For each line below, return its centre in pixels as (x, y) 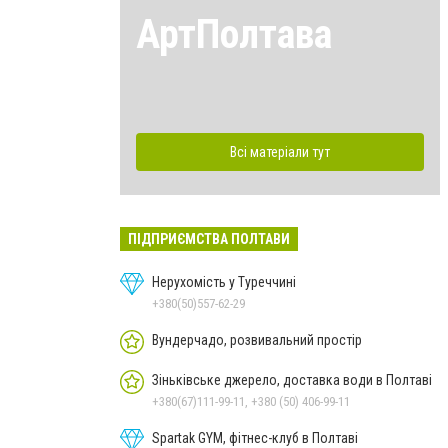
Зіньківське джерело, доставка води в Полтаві (292, 379)
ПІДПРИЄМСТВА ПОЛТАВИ (209, 238)
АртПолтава (234, 34)
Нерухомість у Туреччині (224, 281)
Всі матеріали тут (280, 151)
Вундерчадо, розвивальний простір (257, 339)
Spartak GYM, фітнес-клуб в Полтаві (255, 437)
